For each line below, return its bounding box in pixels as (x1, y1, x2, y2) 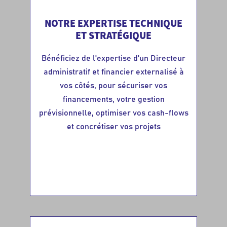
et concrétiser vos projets (66, 122, 161, 131)
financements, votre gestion (62, 95, 165, 103)
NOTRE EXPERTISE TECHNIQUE (45, 16, 182, 29)
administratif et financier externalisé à (43, 67, 184, 76)
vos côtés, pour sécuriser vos (60, 81, 167, 90)
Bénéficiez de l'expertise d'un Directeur (42, 54, 185, 62)
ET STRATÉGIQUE (75, 28, 152, 42)
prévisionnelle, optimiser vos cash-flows (39, 108, 188, 117)
